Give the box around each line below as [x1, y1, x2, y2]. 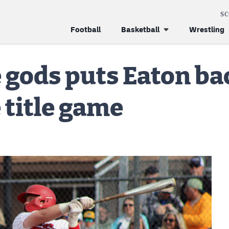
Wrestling [189, 25, 224, 34]
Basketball [121, 25, 159, 34]
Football [71, 25, 101, 34]
